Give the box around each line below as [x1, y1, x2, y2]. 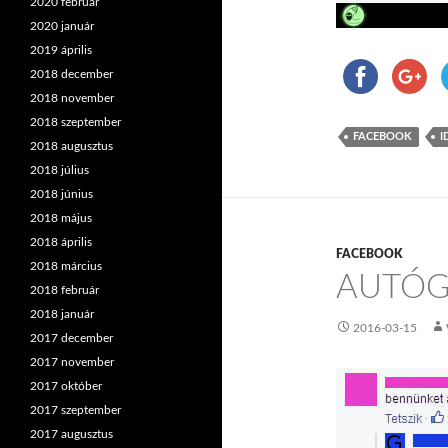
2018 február [30, 284, 99, 296]
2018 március [30, 260, 102, 272]
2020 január [30, 20, 94, 32]
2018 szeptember [30, 116, 121, 128]
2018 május [30, 212, 92, 224]
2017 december [30, 332, 113, 344]
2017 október [30, 380, 102, 392]
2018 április [30, 236, 92, 248]
